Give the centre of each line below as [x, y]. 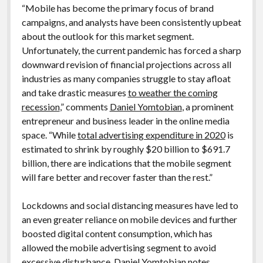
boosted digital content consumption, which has [117, 233]
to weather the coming [173, 92]
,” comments [85, 106]
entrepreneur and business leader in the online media [125, 120]
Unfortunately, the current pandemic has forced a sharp [131, 50]
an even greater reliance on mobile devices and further [129, 219]
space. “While [49, 134]
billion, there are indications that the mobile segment [126, 163]
